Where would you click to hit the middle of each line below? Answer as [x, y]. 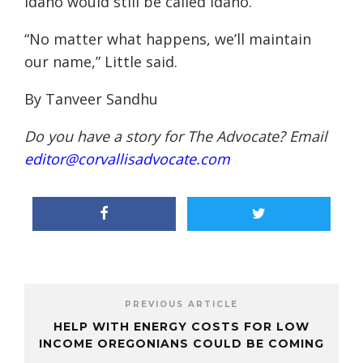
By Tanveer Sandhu [91, 99]
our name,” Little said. [101, 62]
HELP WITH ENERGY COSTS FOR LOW [181, 327]
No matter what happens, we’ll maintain [170, 39]
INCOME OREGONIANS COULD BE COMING [181, 344]
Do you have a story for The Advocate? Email [176, 137]
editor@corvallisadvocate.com [127, 159]
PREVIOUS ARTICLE [181, 305]
